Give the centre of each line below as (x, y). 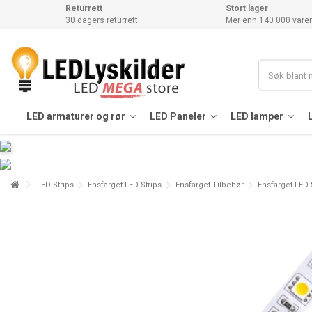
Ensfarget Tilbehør (210, 185)
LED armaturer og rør (77, 116)
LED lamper (258, 116)
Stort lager (247, 8)
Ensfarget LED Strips (125, 185)
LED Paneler (179, 116)
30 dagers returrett (102, 20)
